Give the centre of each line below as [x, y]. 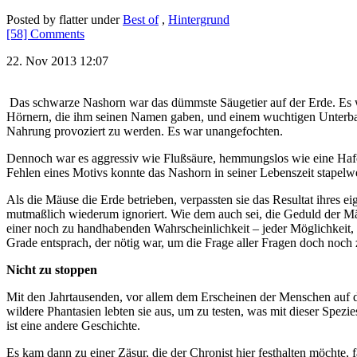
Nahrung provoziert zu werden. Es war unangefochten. [145, 131]
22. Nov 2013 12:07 [57, 61]
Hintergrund [199, 19]
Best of [141, 19]
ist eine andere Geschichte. [73, 325]
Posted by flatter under [65, 19]
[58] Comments [45, 33]
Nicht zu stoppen [52, 269]
